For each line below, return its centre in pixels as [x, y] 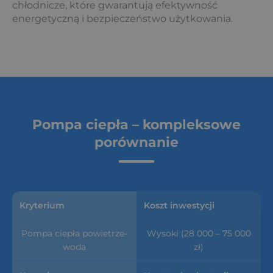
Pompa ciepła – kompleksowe [136, 125]
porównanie [136, 142]
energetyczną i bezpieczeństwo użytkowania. [122, 19]
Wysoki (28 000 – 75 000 [199, 234]
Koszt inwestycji [179, 206]
